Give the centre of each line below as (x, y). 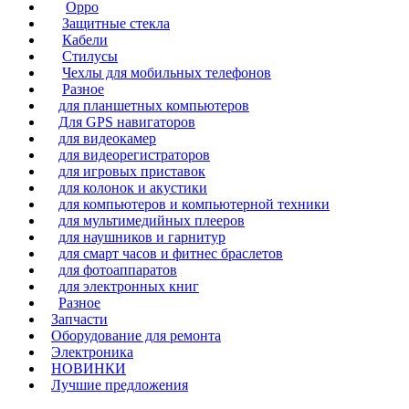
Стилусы (90, 56)
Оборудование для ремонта (136, 336)
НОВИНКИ (89, 368)
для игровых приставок (132, 171)
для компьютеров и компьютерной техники (194, 204)
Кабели (85, 40)
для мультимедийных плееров (152, 220)
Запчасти (79, 319)
